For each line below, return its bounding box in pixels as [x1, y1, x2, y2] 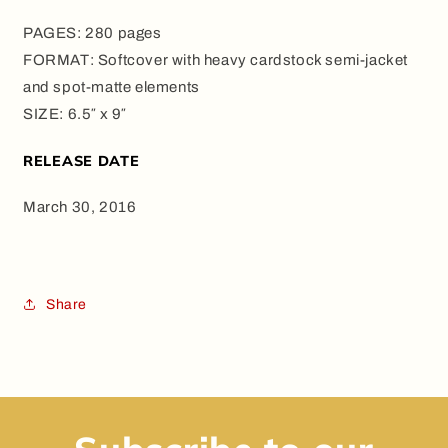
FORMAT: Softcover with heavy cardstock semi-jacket [23, 52, 409, 69]
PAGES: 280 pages [23, 25, 162, 42]
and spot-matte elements [23, 79, 200, 96]
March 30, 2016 [23, 199, 137, 216]
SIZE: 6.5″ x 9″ [23, 106, 126, 123]
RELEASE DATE [23, 152, 140, 171]
